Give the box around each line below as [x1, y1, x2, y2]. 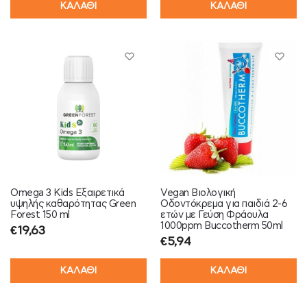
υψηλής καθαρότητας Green [10, 198, 136, 209]
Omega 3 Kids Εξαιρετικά [10, 187, 125, 198]
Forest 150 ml [10, 209, 70, 220]
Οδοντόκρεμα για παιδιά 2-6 [160, 198, 287, 209]
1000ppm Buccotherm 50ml [160, 220, 283, 231]
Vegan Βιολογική [160, 187, 236, 198]
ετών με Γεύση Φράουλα [160, 209, 269, 220]
